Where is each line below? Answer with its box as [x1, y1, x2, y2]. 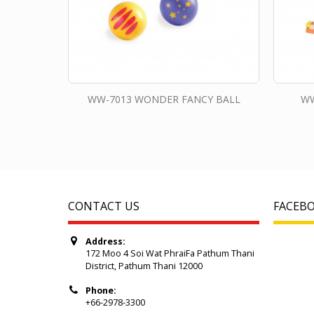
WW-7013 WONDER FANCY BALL [87, 92, 240, 106]
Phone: [86, 284, 116, 296]
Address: [86, 235, 125, 247]
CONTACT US [68, 198, 139, 214]
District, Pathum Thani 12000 [86, 259, 203, 272]
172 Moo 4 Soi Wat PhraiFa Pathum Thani [86, 247, 254, 259]
